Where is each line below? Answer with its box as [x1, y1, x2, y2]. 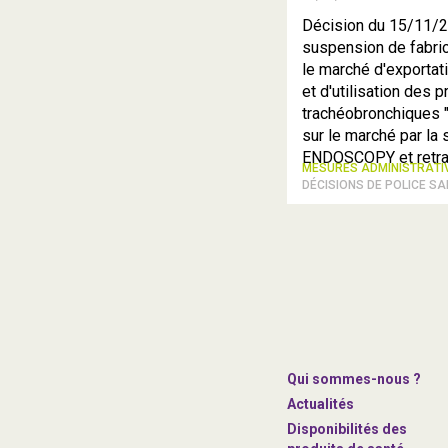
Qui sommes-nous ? [287, 371, 421, 387]
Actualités [287, 396, 354, 412]
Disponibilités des [287, 421, 407, 437]
